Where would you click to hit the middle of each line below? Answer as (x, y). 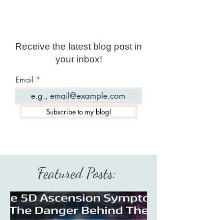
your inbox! (79, 59)
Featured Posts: (79, 173)
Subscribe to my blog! (79, 111)
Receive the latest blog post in (79, 46)
